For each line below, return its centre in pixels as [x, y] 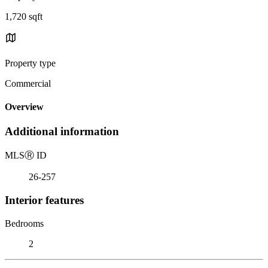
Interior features [44, 200]
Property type [30, 63]
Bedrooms [24, 223]
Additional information [62, 132]
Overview [24, 107]
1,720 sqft [24, 16]
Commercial [28, 83]
